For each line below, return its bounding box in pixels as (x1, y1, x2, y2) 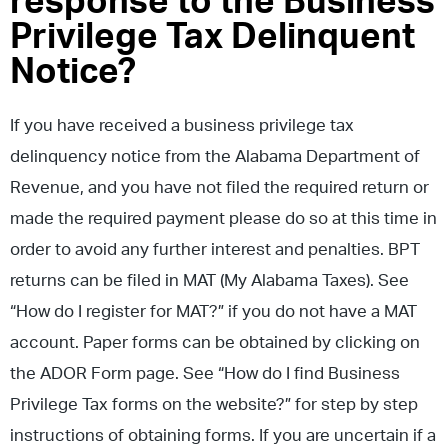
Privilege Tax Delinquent (10, 19, 415, 55)
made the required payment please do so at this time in (10, 209, 437, 227)
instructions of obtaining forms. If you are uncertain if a (10, 426, 436, 444)
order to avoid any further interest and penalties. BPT (10, 240, 420, 258)
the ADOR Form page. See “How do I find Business (10, 364, 400, 382)
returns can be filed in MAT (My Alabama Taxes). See (10, 271, 409, 289)
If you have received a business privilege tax (10, 116, 354, 134)
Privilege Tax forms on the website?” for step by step (10, 395, 418, 413)
